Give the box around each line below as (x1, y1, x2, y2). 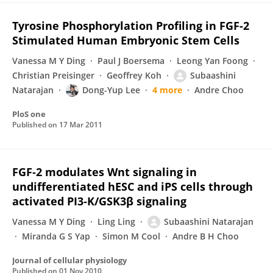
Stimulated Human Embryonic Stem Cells (12, 33, 239, 48)
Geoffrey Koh (107, 69, 161, 81)
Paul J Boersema (97, 55, 165, 66)
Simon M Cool (102, 230, 160, 242)
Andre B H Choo (172, 230, 239, 242)
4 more (152, 84, 182, 96)
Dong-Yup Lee (82, 84, 140, 96)
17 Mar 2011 (59, 119, 102, 130)
